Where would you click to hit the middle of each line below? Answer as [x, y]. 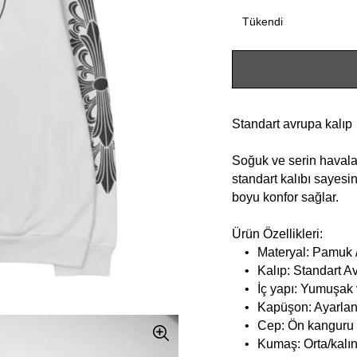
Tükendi [263, 22]
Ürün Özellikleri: [278, 233]
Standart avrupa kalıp [292, 124]
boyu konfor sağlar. [286, 197]
